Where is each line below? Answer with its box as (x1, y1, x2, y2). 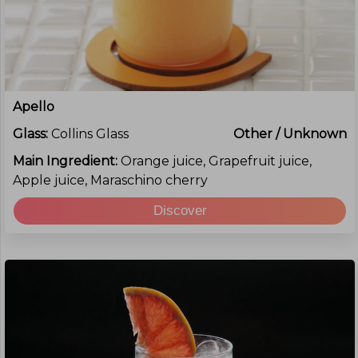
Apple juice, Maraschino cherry (13, 173, 208, 188)
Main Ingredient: (13, 153, 121, 169)
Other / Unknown (233, 126, 347, 141)
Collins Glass (51, 126, 129, 141)
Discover (153, 203, 207, 218)
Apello (13, 99, 54, 114)
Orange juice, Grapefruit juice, (121, 153, 312, 169)
